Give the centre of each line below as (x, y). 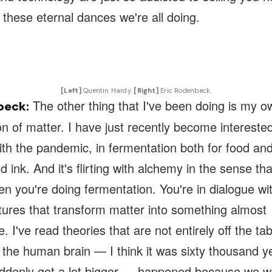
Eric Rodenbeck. (185, 90)
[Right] (146, 90)
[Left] (71, 90)
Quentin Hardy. (107, 90)
